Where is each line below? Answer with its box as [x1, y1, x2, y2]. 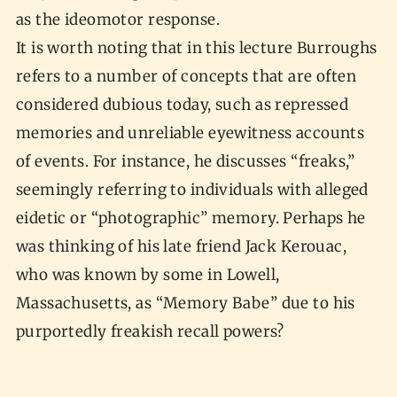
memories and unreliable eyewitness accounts [15, 123, 365, 144]
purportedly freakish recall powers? [15, 322, 289, 342]
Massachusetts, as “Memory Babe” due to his [15, 293, 355, 314]
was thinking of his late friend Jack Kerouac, [15, 237, 347, 257]
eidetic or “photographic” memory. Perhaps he [15, 208, 366, 229]
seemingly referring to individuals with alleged [15, 180, 369, 200]
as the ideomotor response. [15, 10, 224, 30]
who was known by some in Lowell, [15, 265, 280, 285]
